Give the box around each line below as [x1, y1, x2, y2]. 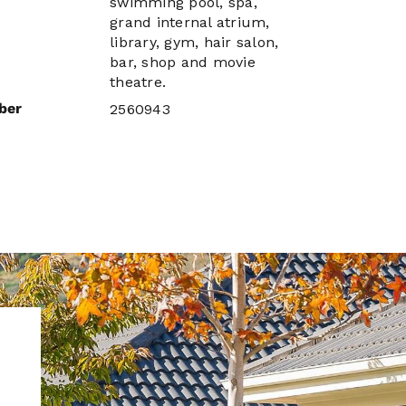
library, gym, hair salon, [110, 34, 279, 51]
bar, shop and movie [110, 53, 256, 71]
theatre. [110, 73, 166, 91]
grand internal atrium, [110, 14, 270, 31]
